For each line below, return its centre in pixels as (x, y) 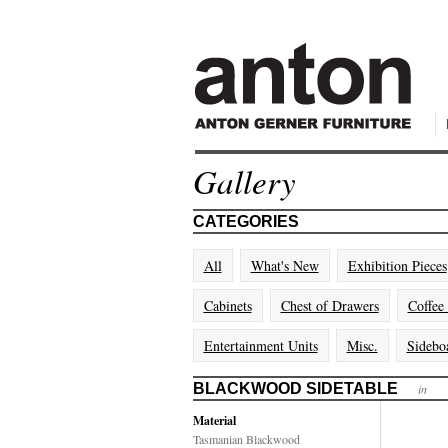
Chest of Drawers (329, 305)
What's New (284, 265)
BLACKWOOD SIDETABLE (305, 388)
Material (214, 420)
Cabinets (227, 305)
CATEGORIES (245, 221)
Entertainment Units (260, 345)
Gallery (244, 181)
